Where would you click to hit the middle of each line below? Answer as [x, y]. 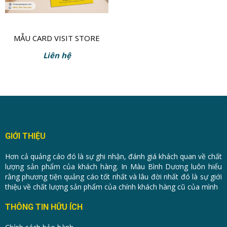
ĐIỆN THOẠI [57, 50]
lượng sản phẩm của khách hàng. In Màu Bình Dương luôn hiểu [113, 167]
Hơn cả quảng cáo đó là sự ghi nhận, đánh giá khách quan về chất [113, 157]
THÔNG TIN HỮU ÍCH [44, 207]
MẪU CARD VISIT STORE [57, 38]
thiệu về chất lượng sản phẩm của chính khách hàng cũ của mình [111, 187]
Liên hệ [57, 55]
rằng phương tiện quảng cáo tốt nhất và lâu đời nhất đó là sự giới [113, 177]
